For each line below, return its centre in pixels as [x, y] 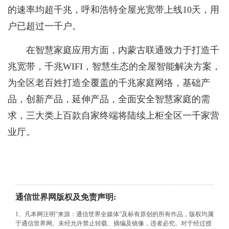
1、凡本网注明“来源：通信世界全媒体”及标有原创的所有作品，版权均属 [114, 214]
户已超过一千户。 [44, 26]
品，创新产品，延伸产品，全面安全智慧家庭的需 [109, 99]
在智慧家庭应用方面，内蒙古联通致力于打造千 [123, 50]
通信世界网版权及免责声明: [66, 197]
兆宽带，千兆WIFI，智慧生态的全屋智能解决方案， [114, 67]
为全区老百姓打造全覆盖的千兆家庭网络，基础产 [109, 83]
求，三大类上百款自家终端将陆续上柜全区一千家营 [113, 116]
